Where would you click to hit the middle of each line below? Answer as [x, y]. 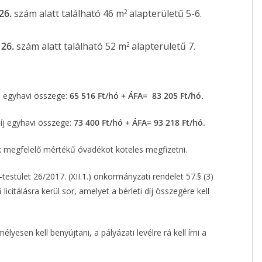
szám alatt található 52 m [70, 46]
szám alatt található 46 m [68, 13]
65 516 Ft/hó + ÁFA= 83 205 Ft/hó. [137, 95]
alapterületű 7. [163, 46]
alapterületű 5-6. [166, 13]
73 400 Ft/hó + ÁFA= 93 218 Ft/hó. [139, 122]
